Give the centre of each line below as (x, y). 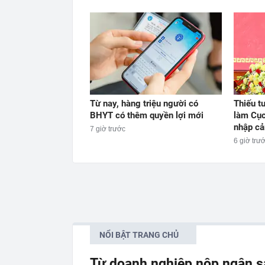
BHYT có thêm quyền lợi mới (147, 115)
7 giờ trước (108, 129)
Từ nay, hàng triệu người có (144, 103)
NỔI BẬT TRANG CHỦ (139, 235)
